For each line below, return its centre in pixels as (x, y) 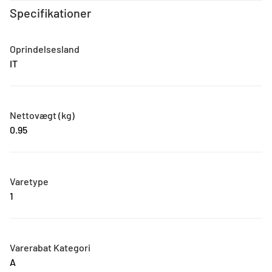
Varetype (29, 182)
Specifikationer (50, 13)
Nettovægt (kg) (42, 115)
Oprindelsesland (45, 49)
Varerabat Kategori (50, 248)
